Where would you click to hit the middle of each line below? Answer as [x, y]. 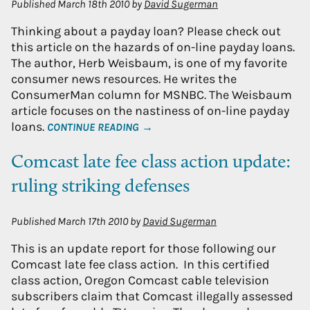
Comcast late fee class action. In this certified [140, 265]
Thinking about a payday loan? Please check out [146, 31]
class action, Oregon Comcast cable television [140, 281]
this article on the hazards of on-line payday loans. [153, 47]
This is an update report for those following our [144, 249]
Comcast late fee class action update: [151, 163]
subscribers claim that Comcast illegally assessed [152, 297]
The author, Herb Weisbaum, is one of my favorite [149, 63]
